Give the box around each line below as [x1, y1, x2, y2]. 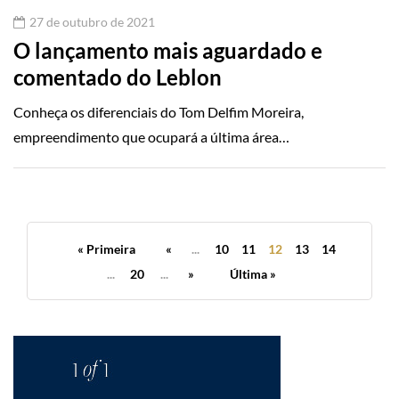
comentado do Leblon [13, 64, 222, 91]
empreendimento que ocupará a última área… [13, 128, 289, 146]
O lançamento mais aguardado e [13, 37, 322, 64]
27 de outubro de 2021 [29, 14, 155, 30]
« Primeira [77, 241, 135, 257]
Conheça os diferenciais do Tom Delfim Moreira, [13, 103, 304, 121]
